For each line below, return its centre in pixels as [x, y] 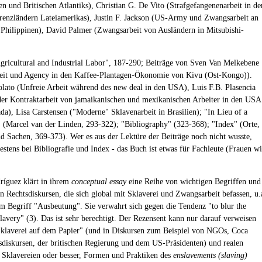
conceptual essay [99, 182]
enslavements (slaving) [210, 255]
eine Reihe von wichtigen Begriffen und [194, 182]
